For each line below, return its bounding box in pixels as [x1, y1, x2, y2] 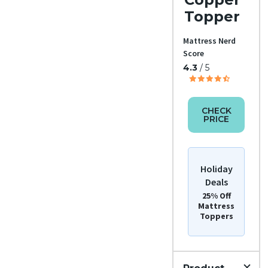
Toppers [199, 210, 233, 221]
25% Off [202, 190, 231, 201]
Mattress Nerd [182, 35, 236, 46]
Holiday [200, 162, 233, 175]
